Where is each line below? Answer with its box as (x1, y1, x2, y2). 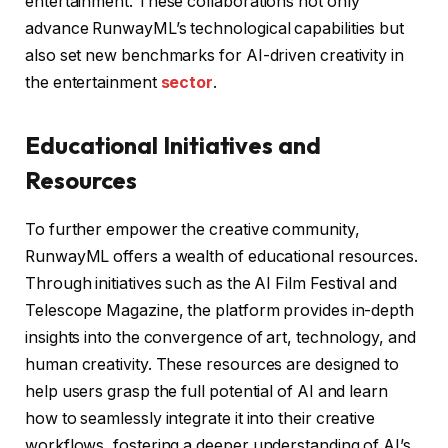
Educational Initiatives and (25, 130, 321, 161)
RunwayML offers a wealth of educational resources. (25, 247, 419, 267)
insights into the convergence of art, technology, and (25, 328, 416, 348)
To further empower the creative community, (25, 220, 360, 240)
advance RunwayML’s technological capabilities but (25, 18, 405, 38)
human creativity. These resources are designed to (25, 355, 400, 375)
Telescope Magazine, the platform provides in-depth (25, 301, 415, 321)
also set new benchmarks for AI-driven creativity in (25, 45, 404, 65)
